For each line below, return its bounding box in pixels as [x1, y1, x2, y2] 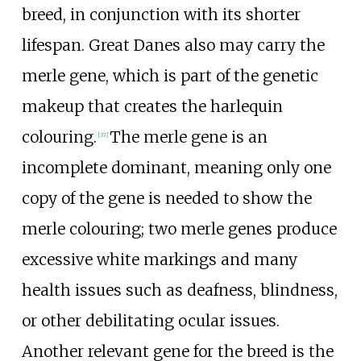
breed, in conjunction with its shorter [21, 4, 301, 24]
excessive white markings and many [21, 249, 297, 269]
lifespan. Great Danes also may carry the [21, 35, 325, 55]
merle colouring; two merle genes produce [21, 218, 337, 239]
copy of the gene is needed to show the [21, 188, 312, 208]
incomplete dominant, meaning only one [21, 157, 331, 177]
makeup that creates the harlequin [21, 96, 283, 116]
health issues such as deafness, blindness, [21, 280, 338, 300]
